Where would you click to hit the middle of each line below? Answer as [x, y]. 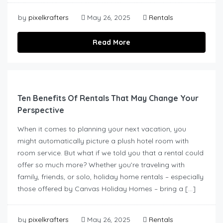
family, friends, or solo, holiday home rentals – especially [111, 177]
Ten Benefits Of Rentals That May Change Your [108, 98]
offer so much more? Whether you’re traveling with [101, 165]
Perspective [41, 110]
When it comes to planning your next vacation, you [102, 129]
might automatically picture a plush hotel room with [103, 141]
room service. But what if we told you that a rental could [111, 153]
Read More [111, 43]
